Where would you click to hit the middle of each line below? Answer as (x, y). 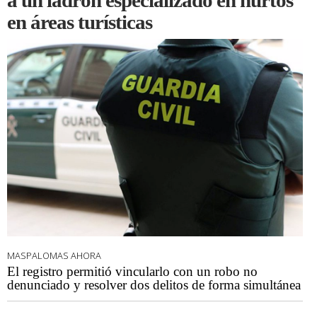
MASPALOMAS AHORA (54, 256)
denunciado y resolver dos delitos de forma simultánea (154, 285)
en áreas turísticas (80, 22)
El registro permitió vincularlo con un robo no (132, 272)
